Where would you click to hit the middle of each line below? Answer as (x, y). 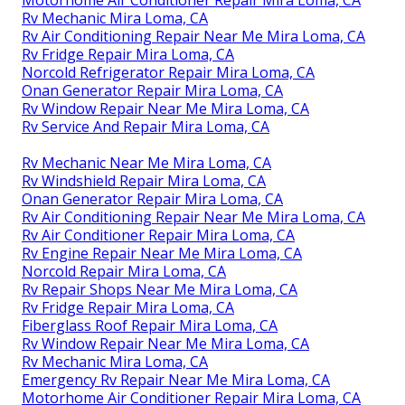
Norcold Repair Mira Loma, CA (124, 272)
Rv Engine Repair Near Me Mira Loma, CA (162, 254)
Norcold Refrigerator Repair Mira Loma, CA (168, 73)
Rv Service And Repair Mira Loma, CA (146, 127)
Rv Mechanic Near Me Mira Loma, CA (146, 163)
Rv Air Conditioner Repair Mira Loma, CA (158, 235)
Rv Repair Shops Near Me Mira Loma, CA (160, 290)
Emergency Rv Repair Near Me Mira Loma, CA (176, 380)
